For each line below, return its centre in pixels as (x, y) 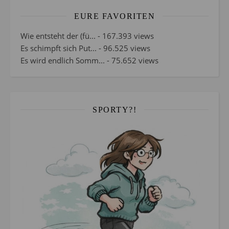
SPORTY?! (114, 109)
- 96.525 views (123, 48)
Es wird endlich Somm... (63, 60)
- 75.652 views (132, 60)
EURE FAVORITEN (114, 16)
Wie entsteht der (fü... (58, 36)
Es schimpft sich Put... (59, 48)
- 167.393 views (125, 36)
